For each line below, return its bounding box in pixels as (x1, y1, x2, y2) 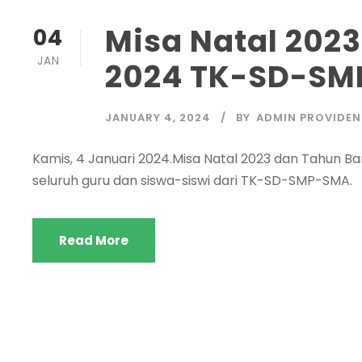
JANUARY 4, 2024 (105, 110, 211, 125)
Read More (59, 232, 128, 249)
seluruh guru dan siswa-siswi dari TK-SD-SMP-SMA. (32, 171, 352, 190)
